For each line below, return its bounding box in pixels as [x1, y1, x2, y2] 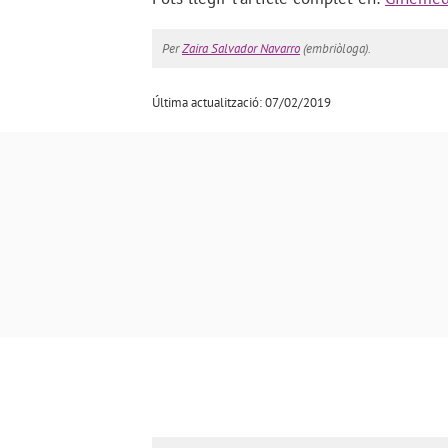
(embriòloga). [300, 39, 371, 57]
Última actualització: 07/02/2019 [152, 93, 331, 111]
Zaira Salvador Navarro [182, 39, 300, 57]
